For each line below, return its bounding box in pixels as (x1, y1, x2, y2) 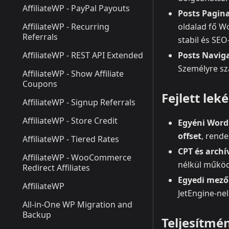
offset (178, 130, 201, 142)
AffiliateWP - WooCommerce (22, 152, 131, 163)
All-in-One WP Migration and (22, 199, 132, 210)
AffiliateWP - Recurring (22, 21, 109, 32)
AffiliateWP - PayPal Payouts (22, 3, 130, 14)
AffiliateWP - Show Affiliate (22, 68, 124, 79)
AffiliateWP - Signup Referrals (22, 97, 135, 108)
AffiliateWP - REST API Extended (22, 50, 143, 61)
